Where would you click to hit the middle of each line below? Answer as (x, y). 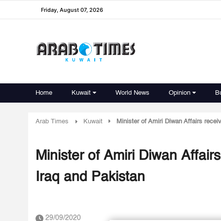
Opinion (180, 93)
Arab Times (52, 122)
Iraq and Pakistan (90, 177)
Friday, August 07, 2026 (72, 10)
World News (132, 93)
